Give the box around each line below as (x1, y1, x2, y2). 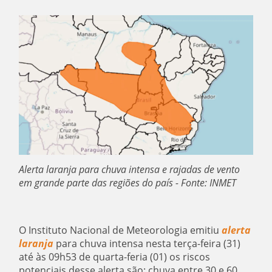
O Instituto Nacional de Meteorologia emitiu (19, 223, 222, 237)
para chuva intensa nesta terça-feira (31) (56, 236, 241, 250)
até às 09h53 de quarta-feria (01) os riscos (19, 250, 211, 263)
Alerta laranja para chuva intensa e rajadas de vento (19, 162, 240, 176)
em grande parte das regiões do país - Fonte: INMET (19, 175, 239, 189)
